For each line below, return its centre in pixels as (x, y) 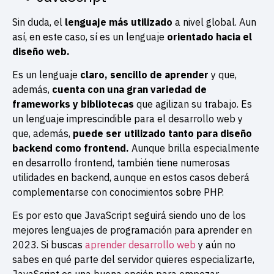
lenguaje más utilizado (117, 22)
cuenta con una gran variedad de (129, 90)
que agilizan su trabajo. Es (193, 104)
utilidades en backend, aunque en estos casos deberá (131, 178)
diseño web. (42, 51)
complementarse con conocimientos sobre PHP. (119, 192)
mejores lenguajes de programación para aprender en (132, 230)
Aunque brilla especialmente (194, 148)
